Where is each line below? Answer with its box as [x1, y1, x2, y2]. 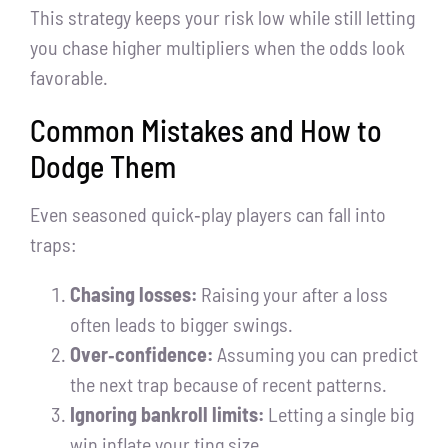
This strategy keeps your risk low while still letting [30, 5, 415, 30]
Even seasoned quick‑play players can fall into [30, 202, 386, 227]
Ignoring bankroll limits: [70, 402, 264, 427]
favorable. [30, 65, 108, 90]
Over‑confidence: [70, 342, 213, 367]
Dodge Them [30, 148, 176, 185]
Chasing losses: [70, 282, 197, 307]
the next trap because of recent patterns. [70, 372, 387, 397]
